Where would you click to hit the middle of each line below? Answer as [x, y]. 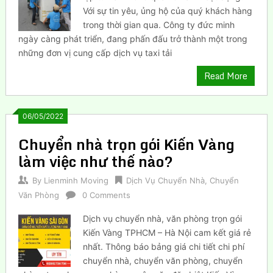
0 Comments [106, 195]
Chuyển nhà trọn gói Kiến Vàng [126, 144]
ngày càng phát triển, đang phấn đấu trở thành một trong [133, 38]
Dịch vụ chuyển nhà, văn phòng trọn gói [163, 218]
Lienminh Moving [76, 180]
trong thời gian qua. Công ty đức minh [159, 24]
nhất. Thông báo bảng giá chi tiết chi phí [164, 246]
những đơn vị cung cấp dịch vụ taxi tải [95, 52]
